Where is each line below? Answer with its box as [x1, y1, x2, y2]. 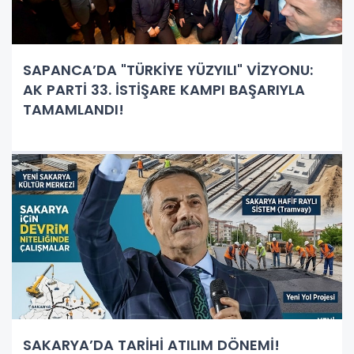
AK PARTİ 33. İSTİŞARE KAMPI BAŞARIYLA [23, 79, 305, 100]
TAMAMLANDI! [23, 99, 124, 119]
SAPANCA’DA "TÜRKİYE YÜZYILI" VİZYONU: [23, 59, 313, 80]
